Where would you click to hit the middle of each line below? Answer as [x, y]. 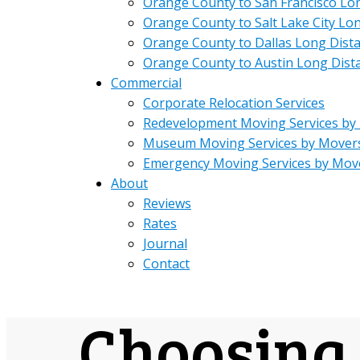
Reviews [167, 203]
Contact [166, 264]
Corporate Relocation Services [234, 103]
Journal [165, 243]
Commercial [146, 83]
